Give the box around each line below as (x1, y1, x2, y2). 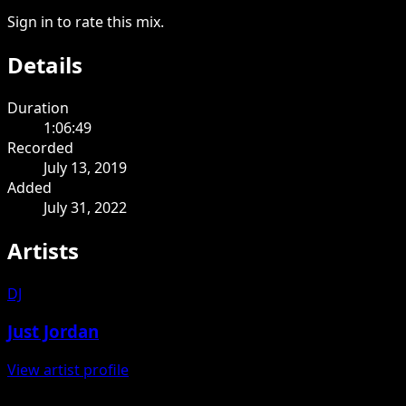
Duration (7, 97, 69, 118)
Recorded (7, 137, 73, 158)
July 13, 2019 (43, 157, 127, 178)
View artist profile (7, 359, 129, 380)
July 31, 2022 (43, 197, 127, 217)
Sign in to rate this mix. (7, 11, 164, 32)
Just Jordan (7, 320, 99, 343)
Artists (7, 235, 79, 266)
